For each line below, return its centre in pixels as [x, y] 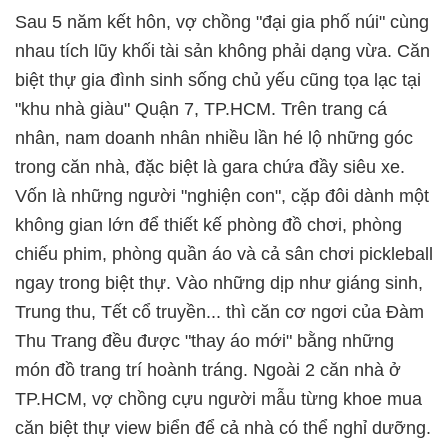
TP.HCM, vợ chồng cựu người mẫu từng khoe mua [218, 399]
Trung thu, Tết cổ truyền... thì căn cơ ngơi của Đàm [219, 312]
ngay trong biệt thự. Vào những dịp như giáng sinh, [219, 283]
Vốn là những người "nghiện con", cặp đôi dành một [222, 196]
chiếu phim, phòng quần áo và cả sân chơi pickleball [224, 254]
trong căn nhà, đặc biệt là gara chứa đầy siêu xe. [210, 167]
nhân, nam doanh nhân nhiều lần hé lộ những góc [214, 138]
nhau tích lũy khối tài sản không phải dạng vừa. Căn [222, 51]
